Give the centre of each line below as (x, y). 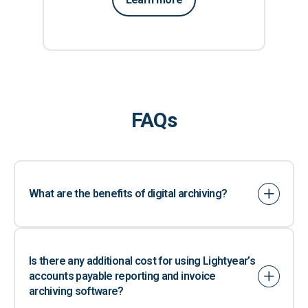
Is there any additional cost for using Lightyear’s (142, 261)
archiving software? (76, 291)
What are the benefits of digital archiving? (128, 193)
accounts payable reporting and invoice (122, 276)
